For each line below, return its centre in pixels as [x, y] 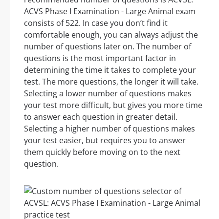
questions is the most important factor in [100, 58]
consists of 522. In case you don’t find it [96, 23]
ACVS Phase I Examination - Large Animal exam [110, 11]
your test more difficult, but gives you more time [113, 105]
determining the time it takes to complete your [110, 70]
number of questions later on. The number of [108, 46]
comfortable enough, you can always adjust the [111, 35]
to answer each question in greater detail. [101, 117]
